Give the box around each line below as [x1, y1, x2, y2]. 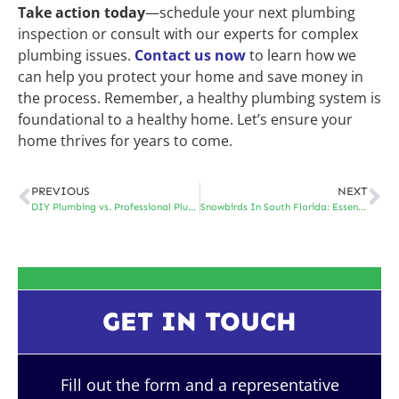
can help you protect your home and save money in [18, 67, 363, 87]
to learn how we [246, 45, 356, 66]
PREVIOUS [31, 183, 90, 198]
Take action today [18, 3, 145, 23]
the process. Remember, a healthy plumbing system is [18, 88, 381, 109]
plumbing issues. [18, 45, 134, 66]
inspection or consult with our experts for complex [18, 24, 358, 45]
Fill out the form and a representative [60, 373, 339, 395]
